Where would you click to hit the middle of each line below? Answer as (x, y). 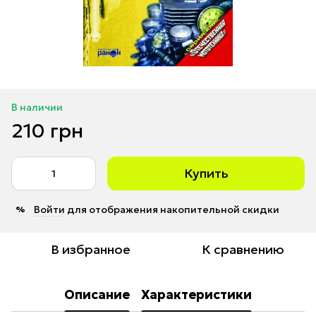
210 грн (47, 130)
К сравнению (243, 249)
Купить (206, 173)
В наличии (37, 107)
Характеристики (196, 295)
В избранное (90, 249)
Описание (97, 295)
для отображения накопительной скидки (172, 209)
